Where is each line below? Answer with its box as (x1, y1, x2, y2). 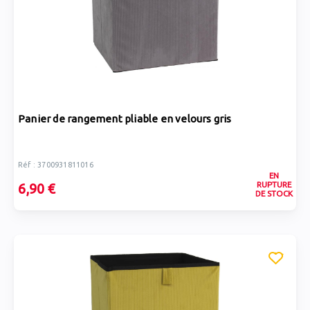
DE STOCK (255, 189, 293, 198)
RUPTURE (256, 180, 291, 189)
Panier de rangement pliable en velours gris (18, 113, 232, 125)
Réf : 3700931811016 (18, 161, 93, 169)
